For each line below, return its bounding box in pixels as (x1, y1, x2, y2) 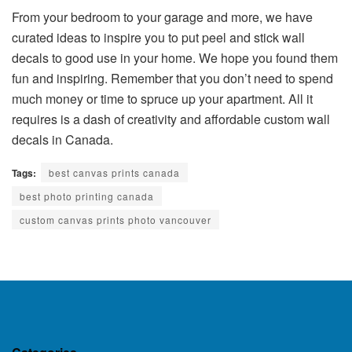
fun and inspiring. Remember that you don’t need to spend (12, 69, 333, 88)
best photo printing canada (20, 189, 154, 203)
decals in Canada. (12, 130, 113, 149)
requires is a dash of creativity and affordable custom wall (12, 110, 330, 129)
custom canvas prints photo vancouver (20, 213, 211, 227)
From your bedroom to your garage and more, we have (12, 8, 313, 27)
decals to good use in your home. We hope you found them (12, 49, 338, 68)
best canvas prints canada (49, 166, 180, 180)
